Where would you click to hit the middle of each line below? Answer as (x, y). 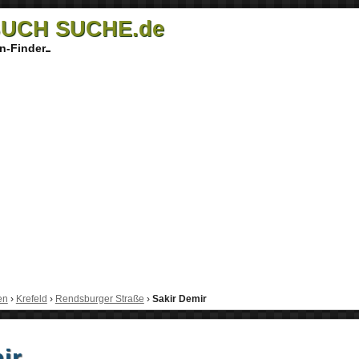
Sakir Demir (179, 298)
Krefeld (31, 298)
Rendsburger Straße (99, 298)
